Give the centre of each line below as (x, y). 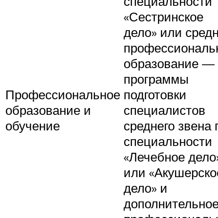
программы (156, 79)
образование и (48, 110)
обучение (33, 126)
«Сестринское (163, 17)
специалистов (164, 110)
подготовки (155, 95)
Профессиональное (63, 95)
